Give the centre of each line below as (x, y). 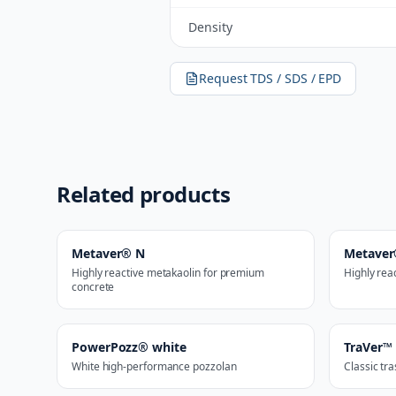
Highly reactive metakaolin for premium (168, 273)
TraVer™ (368, 347)
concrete (93, 287)
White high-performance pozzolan (154, 366)
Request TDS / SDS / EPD (270, 78)
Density (210, 27)
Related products (144, 194)
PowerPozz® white (129, 347)
